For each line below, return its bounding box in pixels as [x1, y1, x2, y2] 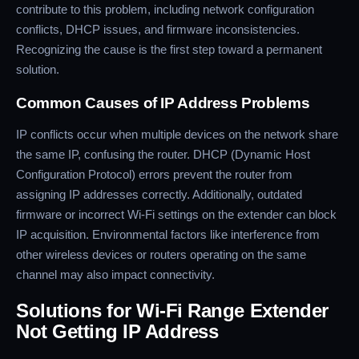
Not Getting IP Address [16, 321, 219, 343]
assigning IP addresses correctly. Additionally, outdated [16, 188, 302, 202]
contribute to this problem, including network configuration [16, 2, 314, 17]
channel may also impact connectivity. [16, 268, 215, 282]
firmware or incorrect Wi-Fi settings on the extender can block [16, 208, 337, 222]
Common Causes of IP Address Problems [16, 95, 310, 112]
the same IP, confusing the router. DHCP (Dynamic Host [16, 147, 310, 162]
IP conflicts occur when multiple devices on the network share [16, 127, 338, 142]
